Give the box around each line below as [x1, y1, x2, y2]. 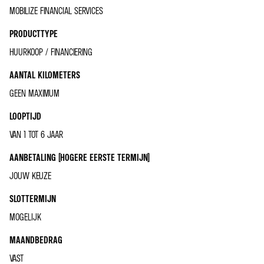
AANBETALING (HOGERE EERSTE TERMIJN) [9, 151, 150, 164]
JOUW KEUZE [9, 170, 51, 182]
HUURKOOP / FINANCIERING [9, 46, 93, 58]
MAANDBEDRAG [9, 234, 62, 246]
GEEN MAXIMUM [9, 87, 60, 100]
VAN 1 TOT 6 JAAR [9, 128, 63, 141]
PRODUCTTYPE [9, 28, 58, 40]
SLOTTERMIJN [9, 193, 56, 205]
